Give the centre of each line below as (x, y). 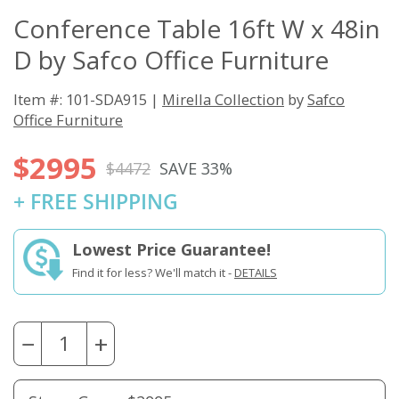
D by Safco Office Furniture (171, 60)
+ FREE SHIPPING (96, 202)
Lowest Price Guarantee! (171, 250)
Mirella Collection (223, 100)
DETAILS (256, 273)
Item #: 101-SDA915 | (88, 100)
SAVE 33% (196, 168)
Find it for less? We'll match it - (153, 273)
